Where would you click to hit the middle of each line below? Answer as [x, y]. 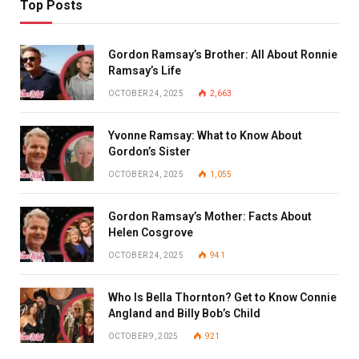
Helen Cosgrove [151, 233]
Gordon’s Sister [149, 152]
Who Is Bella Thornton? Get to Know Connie [222, 298]
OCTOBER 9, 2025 [143, 337]
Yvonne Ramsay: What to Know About [205, 136]
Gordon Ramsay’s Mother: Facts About [210, 217]
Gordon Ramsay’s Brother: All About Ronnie [223, 55]
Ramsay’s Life [145, 71]
